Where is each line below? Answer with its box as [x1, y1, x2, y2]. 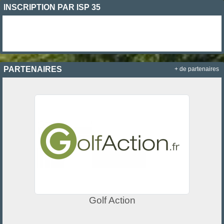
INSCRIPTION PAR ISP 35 [3, 2, 100, 11]
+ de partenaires [174, 66, 219, 72]
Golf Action [88, 194, 135, 205]
